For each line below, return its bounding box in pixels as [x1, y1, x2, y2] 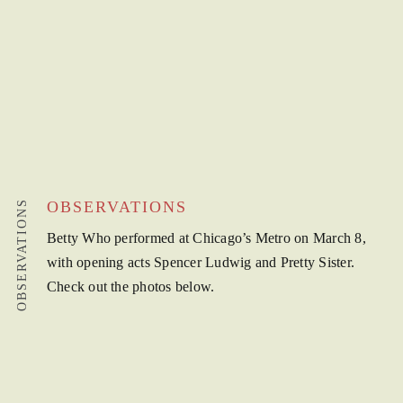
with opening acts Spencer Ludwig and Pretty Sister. [46, 255, 355, 271]
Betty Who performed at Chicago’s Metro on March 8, [46, 230, 366, 246]
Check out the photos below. [46, 279, 215, 295]
